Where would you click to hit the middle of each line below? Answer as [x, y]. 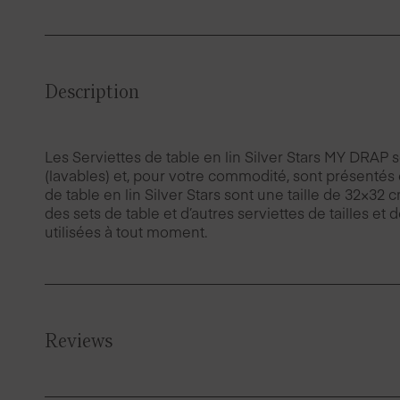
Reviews [79, 341]
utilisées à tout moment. [126, 232]
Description [92, 92]
